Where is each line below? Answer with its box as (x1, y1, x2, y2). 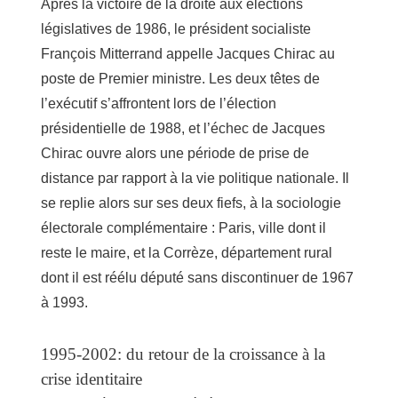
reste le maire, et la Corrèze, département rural (41, 245, 332, 261)
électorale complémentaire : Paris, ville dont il (41, 220, 326, 236)
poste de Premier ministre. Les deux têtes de (41, 71, 320, 87)
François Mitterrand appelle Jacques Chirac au (41, 46, 335, 62)
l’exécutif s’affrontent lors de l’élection (41, 96, 276, 112)
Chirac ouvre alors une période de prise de (41, 146, 309, 162)
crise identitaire (41, 370, 142, 389)
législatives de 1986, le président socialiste (41, 21, 311, 37)
